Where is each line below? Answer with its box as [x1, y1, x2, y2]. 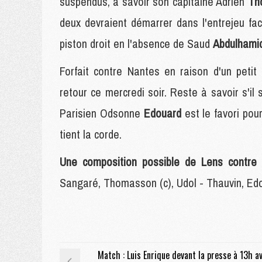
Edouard [143, 105, 185, 121]
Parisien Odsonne [60, 105, 144, 121]
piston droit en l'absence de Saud [60, 36, 213, 51]
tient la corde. [60, 126, 122, 142]
